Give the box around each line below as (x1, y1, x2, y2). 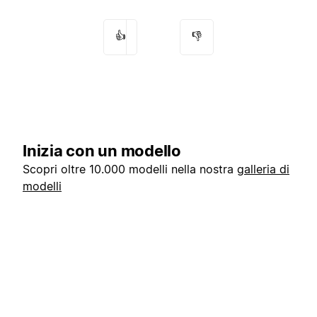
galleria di (237, 162, 289, 177)
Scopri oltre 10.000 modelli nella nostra (23, 162, 237, 177)
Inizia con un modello (23, 142, 181, 161)
